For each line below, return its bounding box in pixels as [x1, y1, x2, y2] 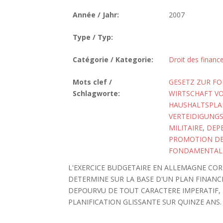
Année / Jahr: [72, 10, 119, 19]
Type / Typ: [72, 32, 113, 42]
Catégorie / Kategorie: [72, 55, 153, 64]
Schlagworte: [72, 89, 120, 98]
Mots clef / [72, 77, 112, 87]
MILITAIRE [168, 123, 203, 132]
